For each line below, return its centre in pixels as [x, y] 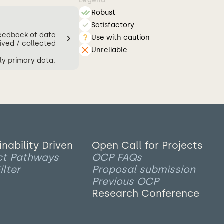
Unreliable [109, 50]
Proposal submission [144, 169]
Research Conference [146, 193]
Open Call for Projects [147, 145]
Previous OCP [125, 181]
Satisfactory [113, 25]
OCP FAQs [117, 157]
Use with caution [121, 38]
